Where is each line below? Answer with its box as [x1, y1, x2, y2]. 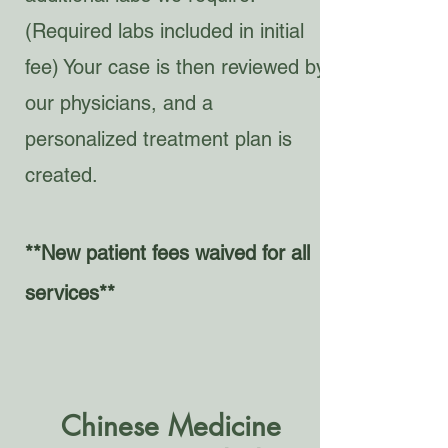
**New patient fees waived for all [25, 241, 310, 265]
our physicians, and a [25, 91, 213, 115]
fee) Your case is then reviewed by [25, 55, 326, 79]
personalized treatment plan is [25, 127, 292, 151]
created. [25, 163, 98, 187]
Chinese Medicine [60, 408, 281, 444]
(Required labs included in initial [25, 19, 304, 43]
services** [25, 281, 115, 305]
